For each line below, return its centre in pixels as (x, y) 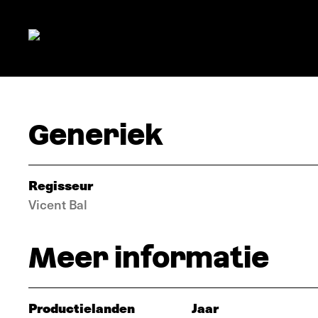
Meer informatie (149, 258)
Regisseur (61, 185)
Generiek (96, 135)
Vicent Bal (58, 204)
